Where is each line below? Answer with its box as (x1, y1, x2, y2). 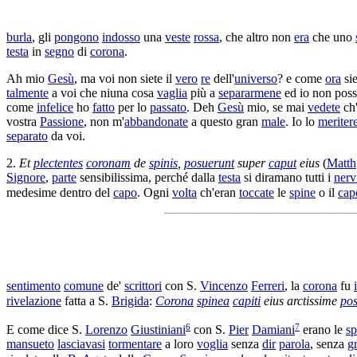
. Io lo (285, 114, 318, 128)
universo (234, 71, 277, 85)
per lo (115, 100, 150, 114)
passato (150, 100, 186, 114)
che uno (309, 29, 355, 44)
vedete (308, 100, 340, 114)
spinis (149, 155, 178, 170)
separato (6, 128, 48, 143)
